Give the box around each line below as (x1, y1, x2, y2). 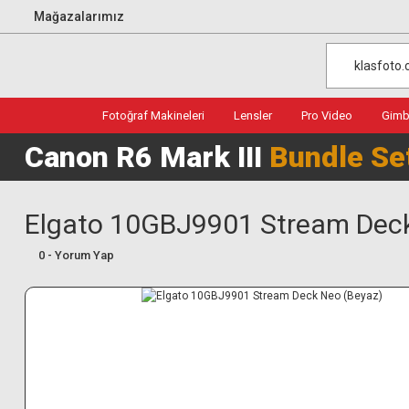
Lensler (234, 109, 272, 122)
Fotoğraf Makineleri (102, 109, 204, 122)
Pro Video (301, 109, 352, 122)
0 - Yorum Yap (38, 248, 114, 262)
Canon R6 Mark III (25, 140, 269, 174)
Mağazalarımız (34, 8, 124, 24)
